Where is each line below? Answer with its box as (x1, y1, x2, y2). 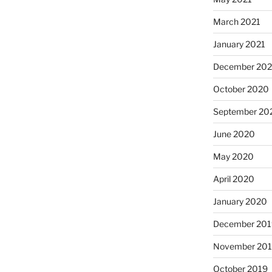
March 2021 (212, 16, 260, 27)
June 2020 (212, 129, 255, 140)
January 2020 (212, 196, 267, 207)
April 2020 (212, 174, 254, 185)
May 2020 (212, 151, 254, 162)
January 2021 (212, 39, 265, 50)
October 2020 (212, 84, 269, 95)
